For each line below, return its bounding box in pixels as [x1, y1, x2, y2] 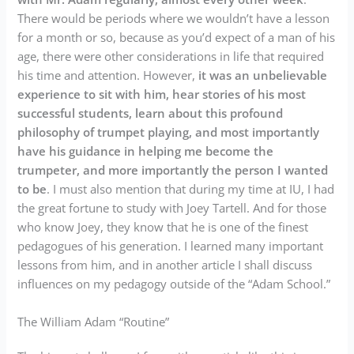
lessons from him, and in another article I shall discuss [17, 257, 313, 273]
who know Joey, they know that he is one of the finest [17, 219, 309, 235]
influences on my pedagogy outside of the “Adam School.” [17, 276, 331, 292]
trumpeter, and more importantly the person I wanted [17, 162, 329, 179]
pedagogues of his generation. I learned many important [17, 238, 324, 254]
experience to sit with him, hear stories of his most [17, 86, 307, 103]
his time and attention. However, [17, 67, 199, 84]
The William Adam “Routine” [17, 313, 170, 330]
